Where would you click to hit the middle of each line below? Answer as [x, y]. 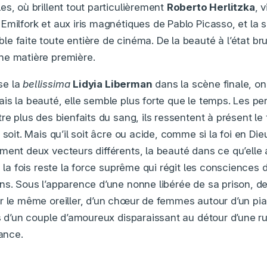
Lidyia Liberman [113, 84]
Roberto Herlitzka [211, 7]
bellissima [46, 84]
